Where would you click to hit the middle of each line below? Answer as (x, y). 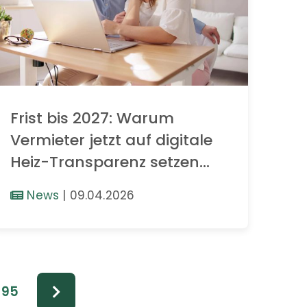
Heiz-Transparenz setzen (105, 162)
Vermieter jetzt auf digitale (111, 140)
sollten (36, 184)
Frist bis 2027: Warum (92, 119)
